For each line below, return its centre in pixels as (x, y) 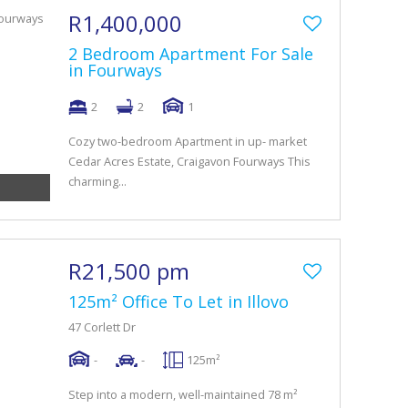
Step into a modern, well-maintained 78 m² (183, 394)
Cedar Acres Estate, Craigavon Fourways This (189, 161)
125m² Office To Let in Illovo (178, 301)
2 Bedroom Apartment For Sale (191, 54)
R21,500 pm (129, 271)
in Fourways (115, 70)
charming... (97, 181)
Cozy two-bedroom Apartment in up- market (188, 141)
